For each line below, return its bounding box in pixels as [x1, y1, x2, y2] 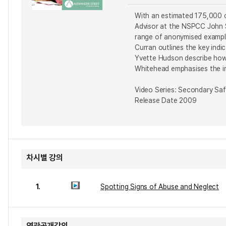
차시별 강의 [26, 153, 63, 162]
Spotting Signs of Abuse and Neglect [100, 183, 219, 191]
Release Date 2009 [135, 96, 197, 104]
